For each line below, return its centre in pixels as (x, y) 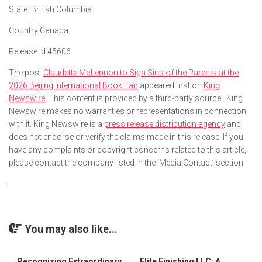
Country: (24, 30)
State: (19, 9)
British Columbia (61, 9)
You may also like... (71, 229)
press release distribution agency (165, 124)
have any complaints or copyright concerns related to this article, (127, 150)
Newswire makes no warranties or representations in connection (127, 111)
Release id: (28, 51)
